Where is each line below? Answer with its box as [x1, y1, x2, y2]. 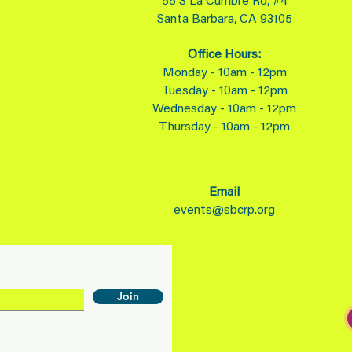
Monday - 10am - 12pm [162, 67, 287, 79]
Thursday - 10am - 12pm [159, 121, 290, 134]
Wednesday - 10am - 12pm [152, 103, 296, 115]
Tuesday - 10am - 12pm [161, 85, 288, 97]
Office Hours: [188, 49, 261, 61]
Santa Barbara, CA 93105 [156, 13, 292, 26]
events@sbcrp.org [174, 204, 275, 217]
